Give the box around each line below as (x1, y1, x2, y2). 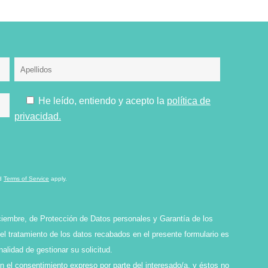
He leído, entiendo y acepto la (36, 96, 167, 106)
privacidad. (14, 111, 61, 121)
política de (167, 96, 211, 106)
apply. (49, 175, 67, 182)
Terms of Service (4, 175, 49, 182)
